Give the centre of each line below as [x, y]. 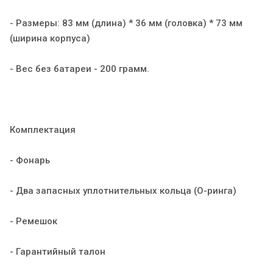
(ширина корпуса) [50, 38]
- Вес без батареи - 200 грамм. [80, 69]
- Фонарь [30, 160]
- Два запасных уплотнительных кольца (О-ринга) [123, 190]
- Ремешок [34, 221]
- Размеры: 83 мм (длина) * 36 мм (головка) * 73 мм [126, 23]
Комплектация [43, 129]
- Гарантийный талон [58, 251]
